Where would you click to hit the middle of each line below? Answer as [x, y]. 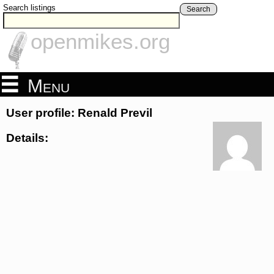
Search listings [29, 8]
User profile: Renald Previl [79, 113]
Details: [27, 138]
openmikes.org [100, 42]
